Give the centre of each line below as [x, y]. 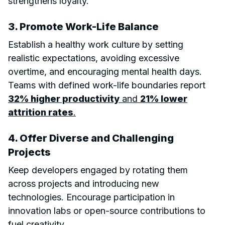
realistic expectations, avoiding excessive [94, 58]
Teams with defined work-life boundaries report [107, 85]
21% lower [164, 98]
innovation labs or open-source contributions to [107, 210]
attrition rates [41, 112]
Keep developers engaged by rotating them [98, 170]
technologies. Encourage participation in [91, 197]
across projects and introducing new [84, 183]
